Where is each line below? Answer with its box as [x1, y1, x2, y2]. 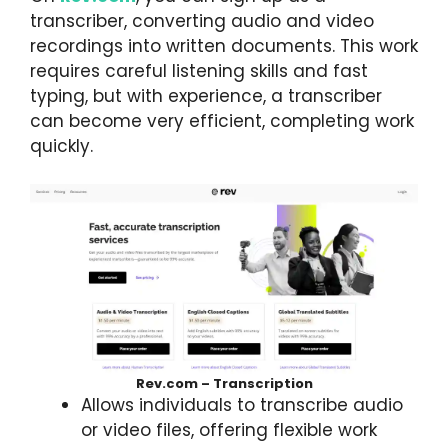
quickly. [30, 134, 93, 159]
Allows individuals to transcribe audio [81, 392, 403, 417]
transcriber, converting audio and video [30, 9, 374, 34]
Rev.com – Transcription [135, 373, 313, 393]
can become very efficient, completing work [30, 109, 414, 134]
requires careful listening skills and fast [30, 59, 368, 84]
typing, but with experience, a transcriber [30, 84, 382, 109]
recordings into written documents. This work [30, 34, 418, 59]
